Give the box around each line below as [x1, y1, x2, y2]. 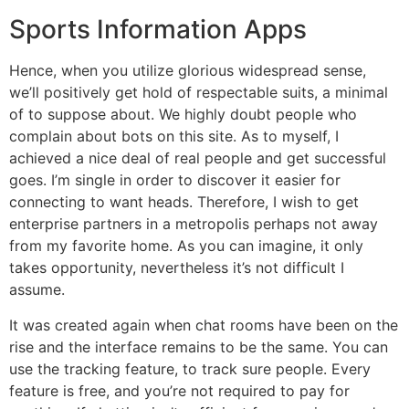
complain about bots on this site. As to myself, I [9, 127, 339, 146]
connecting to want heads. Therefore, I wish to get [9, 193, 359, 212]
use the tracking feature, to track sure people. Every [9, 359, 371, 378]
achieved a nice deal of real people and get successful [9, 149, 386, 168]
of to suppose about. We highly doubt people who [9, 105, 357, 124]
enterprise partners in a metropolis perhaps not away [9, 215, 378, 234]
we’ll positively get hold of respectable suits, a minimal [9, 83, 388, 102]
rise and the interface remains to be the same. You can [9, 337, 388, 356]
